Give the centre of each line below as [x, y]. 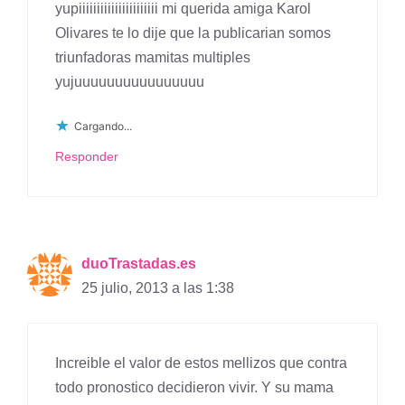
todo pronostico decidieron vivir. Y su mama [194, 388]
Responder [87, 157]
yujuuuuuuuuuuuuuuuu [130, 82]
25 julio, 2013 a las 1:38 [158, 288]
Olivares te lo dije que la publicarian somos [193, 33]
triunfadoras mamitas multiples [153, 58]
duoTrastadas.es [139, 264]
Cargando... [103, 126]
